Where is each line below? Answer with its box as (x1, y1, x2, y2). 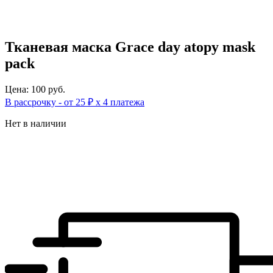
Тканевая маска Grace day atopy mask (5, 38, 255, 55)
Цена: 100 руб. (5, 83, 65, 94)
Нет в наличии (5, 118, 66, 129)
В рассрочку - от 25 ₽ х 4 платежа (5, 96, 144, 107)
